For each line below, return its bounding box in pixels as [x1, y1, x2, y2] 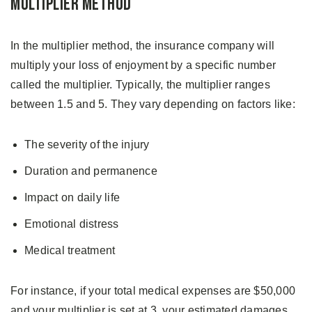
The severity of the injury [24, 139, 150, 150]
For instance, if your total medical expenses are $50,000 [10, 285, 295, 297]
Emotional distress [24, 218, 119, 230]
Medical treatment [24, 244, 116, 256]
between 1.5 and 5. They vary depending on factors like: [10, 98, 295, 110]
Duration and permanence [24, 165, 157, 177]
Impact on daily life [24, 192, 120, 203]
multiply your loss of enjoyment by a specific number [10, 59, 276, 71]
